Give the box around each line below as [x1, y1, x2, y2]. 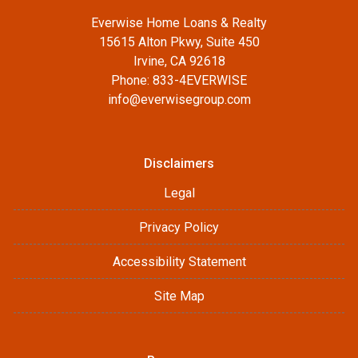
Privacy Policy [139, 220, 219, 235]
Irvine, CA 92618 [133, 54, 225, 69]
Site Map [153, 288, 205, 304]
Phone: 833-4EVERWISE [111, 73, 247, 88]
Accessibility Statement [112, 254, 246, 269]
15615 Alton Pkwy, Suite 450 [98, 34, 260, 50]
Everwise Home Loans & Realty [91, 15, 267, 30]
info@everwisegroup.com [107, 92, 251, 107]
